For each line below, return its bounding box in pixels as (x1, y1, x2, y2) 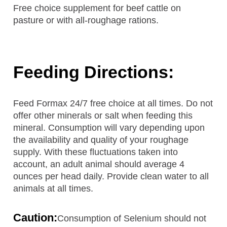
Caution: (13, 211, 58, 224)
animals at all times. (13, 183, 94, 194)
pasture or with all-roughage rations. (13, 15, 159, 25)
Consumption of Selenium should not (57, 213, 207, 223)
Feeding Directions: (13, 62, 174, 82)
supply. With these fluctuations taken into (13, 146, 178, 157)
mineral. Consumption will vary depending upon (13, 122, 205, 133)
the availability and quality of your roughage (13, 134, 189, 145)
